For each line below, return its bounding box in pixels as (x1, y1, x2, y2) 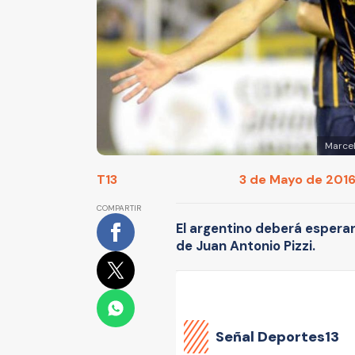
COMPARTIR (97, 203, 142, 214)
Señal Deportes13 (216, 326, 339, 346)
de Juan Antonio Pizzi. (176, 237, 315, 255)
